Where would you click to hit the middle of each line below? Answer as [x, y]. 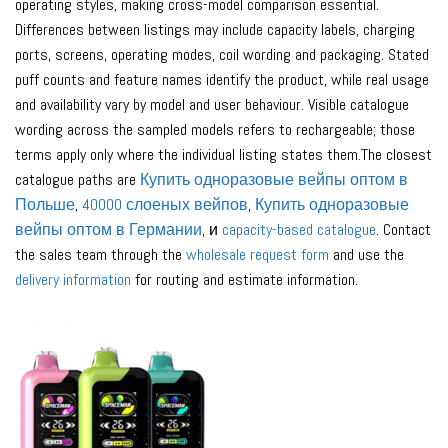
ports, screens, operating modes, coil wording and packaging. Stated [222, 55]
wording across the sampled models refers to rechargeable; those [215, 130]
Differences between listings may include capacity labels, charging [215, 30]
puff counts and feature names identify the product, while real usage [222, 80]
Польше [45, 205]
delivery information [73, 280]
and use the [366, 255]
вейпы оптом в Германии [108, 230]
